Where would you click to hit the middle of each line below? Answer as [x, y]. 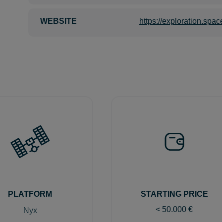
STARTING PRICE [174, 194]
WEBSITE [58, 21]
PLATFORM [30, 194]
